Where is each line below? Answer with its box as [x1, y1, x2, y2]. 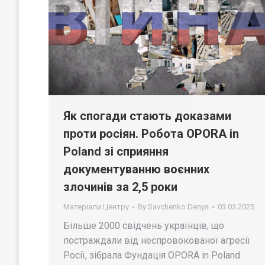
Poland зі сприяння [63, 144, 169, 159]
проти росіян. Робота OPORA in [63, 127, 239, 141]
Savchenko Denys [148, 202, 209, 212]
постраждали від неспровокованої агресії [63, 235, 250, 247]
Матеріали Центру [63, 202, 129, 212]
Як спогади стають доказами [63, 109, 231, 124]
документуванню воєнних [63, 162, 209, 177]
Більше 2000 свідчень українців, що [63, 220, 224, 232]
